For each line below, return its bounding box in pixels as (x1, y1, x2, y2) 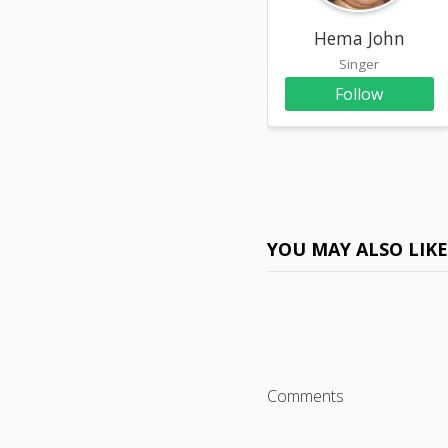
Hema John (313, 25, 405, 50)
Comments (267, 384, 345, 407)
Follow (335, 82, 384, 105)
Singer (339, 54, 380, 73)
